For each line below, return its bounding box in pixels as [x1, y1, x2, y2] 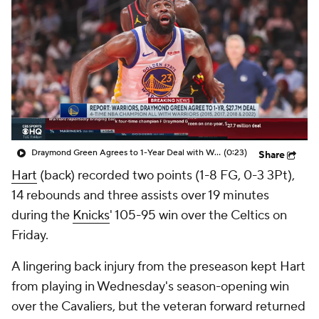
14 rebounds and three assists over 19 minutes [11, 187, 269, 204]
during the [11, 207, 73, 224]
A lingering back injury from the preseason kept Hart [11, 258, 305, 275]
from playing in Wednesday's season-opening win [11, 278, 289, 295]
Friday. [11, 227, 48, 244]
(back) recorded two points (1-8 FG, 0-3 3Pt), [37, 167, 295, 184]
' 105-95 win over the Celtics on [110, 207, 287, 224]
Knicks [73, 207, 110, 224]
